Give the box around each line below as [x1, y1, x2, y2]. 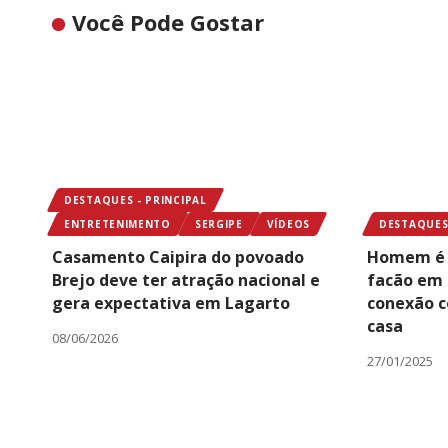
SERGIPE [194, 216, 243, 231]
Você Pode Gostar [72, 6, 265, 37]
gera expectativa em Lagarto [52, 291, 290, 314]
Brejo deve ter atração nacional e [52, 268, 320, 291]
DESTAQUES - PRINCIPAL [64, 192, 207, 207]
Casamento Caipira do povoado [52, 245, 304, 268]
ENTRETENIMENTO [64, 216, 171, 231]
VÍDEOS [266, 216, 310, 231]
